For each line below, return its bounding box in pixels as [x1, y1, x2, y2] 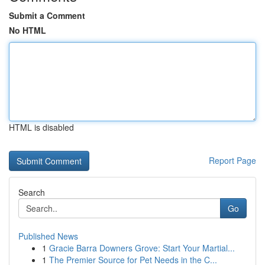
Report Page [209, 154, 256, 166]
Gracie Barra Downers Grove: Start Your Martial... [49, 242, 235, 254]
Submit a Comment [9, 9, 85, 21]
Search [18, 186, 45, 198]
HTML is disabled [9, 121, 74, 133]
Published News [18, 230, 78, 242]
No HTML [9, 24, 46, 36]
